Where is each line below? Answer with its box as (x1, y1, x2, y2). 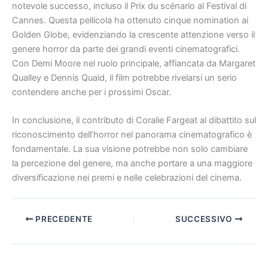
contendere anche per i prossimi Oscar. (12, 86, 171, 98)
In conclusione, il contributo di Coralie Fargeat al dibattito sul (12, 115, 256, 126)
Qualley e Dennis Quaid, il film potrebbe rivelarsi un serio (12, 72, 237, 83)
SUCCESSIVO (175, 214, 235, 224)
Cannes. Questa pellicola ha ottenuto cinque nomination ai (12, 14, 248, 26)
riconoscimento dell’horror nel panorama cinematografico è (12, 129, 252, 141)
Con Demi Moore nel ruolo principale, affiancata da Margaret (12, 57, 255, 69)
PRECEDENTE (33, 214, 93, 224)
